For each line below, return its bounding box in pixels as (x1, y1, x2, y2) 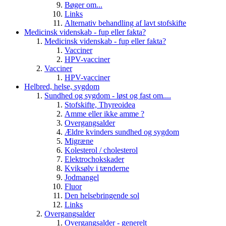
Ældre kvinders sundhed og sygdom (65, 128, 179, 137)
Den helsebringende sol (65, 191, 139, 200)
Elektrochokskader (65, 155, 124, 164)
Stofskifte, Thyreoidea (65, 100, 135, 109)
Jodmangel (65, 173, 99, 182)
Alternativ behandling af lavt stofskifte (65, 19, 186, 28)
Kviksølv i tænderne (65, 164, 129, 173)
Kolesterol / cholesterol (65, 146, 138, 155)
